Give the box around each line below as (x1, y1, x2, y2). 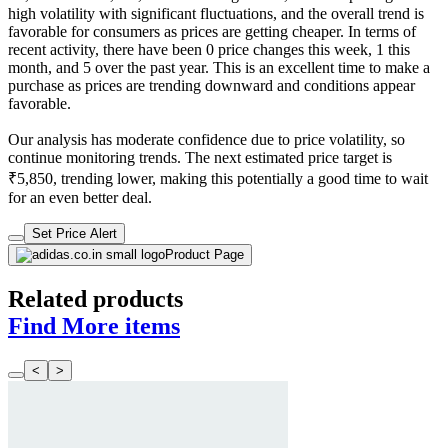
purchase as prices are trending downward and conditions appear (8, 77, 415, 95)
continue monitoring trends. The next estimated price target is (8, 149, 392, 167)
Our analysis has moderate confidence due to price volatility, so (8, 131, 405, 149)
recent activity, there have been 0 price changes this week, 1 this (8, 41, 410, 59)
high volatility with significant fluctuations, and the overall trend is (8, 5, 424, 23)
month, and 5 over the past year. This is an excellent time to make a (8, 59, 430, 77)
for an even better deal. (8, 189, 152, 207)
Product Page (165, 247, 244, 263)
